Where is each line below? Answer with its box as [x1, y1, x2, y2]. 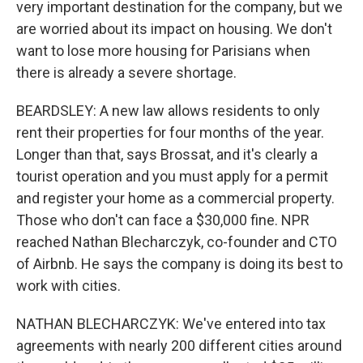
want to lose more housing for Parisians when [16, 42, 310, 59]
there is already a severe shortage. [16, 64, 237, 81]
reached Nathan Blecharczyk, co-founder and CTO [16, 233, 337, 250]
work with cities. [16, 277, 121, 294]
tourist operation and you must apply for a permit [16, 168, 328, 185]
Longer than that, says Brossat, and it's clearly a [16, 146, 318, 163]
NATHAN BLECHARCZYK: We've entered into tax [16, 315, 326, 332]
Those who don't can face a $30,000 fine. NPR [16, 211, 310, 228]
